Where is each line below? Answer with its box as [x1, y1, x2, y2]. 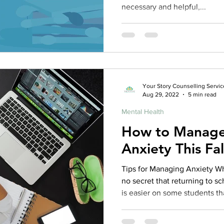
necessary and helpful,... [121, 2, 206, 11]
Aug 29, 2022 [142, 90, 179, 98]
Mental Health [121, 107, 164, 115]
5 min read [188, 90, 216, 98]
